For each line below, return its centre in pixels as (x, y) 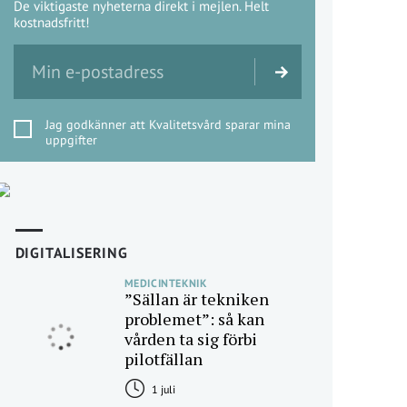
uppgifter (71, 140)
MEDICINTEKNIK (165, 283)
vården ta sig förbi (190, 339)
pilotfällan (163, 359)
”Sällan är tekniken (196, 299)
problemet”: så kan (194, 319)
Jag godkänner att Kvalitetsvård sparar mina (168, 124)
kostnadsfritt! (51, 22)
